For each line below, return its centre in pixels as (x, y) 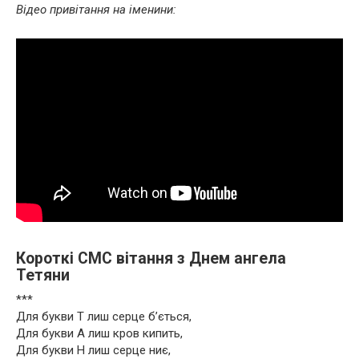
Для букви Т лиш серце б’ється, (104, 316)
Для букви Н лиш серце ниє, (93, 350)
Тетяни (43, 276)
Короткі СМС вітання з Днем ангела (151, 259)
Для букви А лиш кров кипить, (99, 333)
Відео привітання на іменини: (96, 9)
